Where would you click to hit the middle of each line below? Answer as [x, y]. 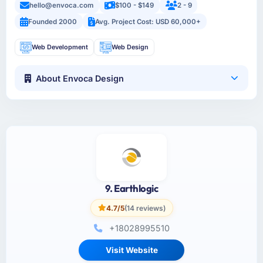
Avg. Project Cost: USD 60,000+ [148, 21]
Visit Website [131, 250]
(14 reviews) [145, 208]
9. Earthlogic [131, 188]
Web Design [130, 47]
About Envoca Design [80, 78]
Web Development [60, 47]
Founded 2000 [53, 21]
